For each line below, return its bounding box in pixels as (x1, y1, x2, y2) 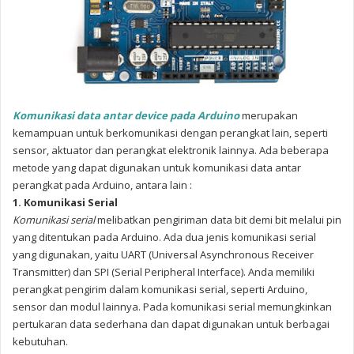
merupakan (242, 108, 298, 123)
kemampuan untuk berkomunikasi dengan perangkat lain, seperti (13, 126, 328, 141)
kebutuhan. (13, 334, 70, 349)
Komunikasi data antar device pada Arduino (13, 108, 242, 123)
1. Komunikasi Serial (13, 195, 118, 210)
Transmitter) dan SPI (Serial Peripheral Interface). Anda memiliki (13, 265, 314, 280)
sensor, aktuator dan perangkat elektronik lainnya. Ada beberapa (13, 143, 329, 158)
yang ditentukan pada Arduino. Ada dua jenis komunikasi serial (13, 230, 316, 245)
